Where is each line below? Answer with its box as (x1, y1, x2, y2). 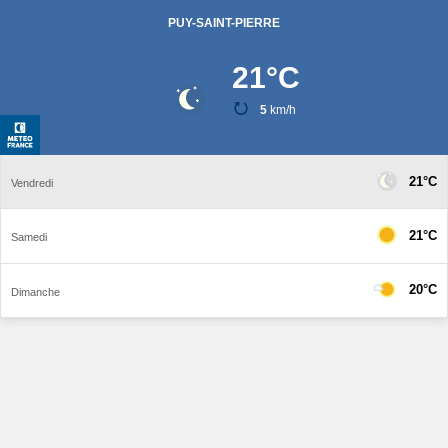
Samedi (11, 231, 47, 244)
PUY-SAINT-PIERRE (168, 16, 280, 30)
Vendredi (11, 177, 53, 189)
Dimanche (11, 285, 60, 298)
